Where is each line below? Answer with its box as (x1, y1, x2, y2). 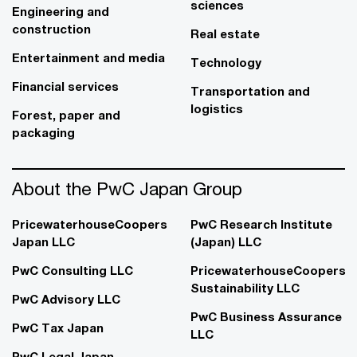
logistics (190, 101, 243, 116)
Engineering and (12, 4, 109, 18)
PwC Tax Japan (12, 320, 104, 335)
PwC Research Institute (190, 217, 332, 231)
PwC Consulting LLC (12, 263, 133, 277)
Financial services (12, 79, 119, 93)
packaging (12, 125, 75, 139)
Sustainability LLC (190, 280, 300, 295)
